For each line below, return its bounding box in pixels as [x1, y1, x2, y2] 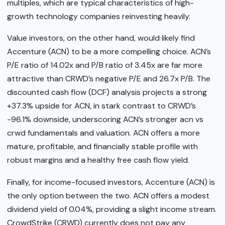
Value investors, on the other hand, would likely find [7, 33, 195, 44]
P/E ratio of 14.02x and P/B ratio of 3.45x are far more [7, 60, 202, 71]
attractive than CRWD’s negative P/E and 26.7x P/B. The [7, 73, 210, 84]
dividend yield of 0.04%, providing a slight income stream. [7, 203, 216, 214]
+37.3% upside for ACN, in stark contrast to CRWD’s [7, 100, 196, 111]
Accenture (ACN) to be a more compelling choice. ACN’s [7, 46, 211, 57]
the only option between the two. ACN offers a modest [7, 190, 209, 201]
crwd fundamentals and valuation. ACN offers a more [7, 128, 200, 139]
